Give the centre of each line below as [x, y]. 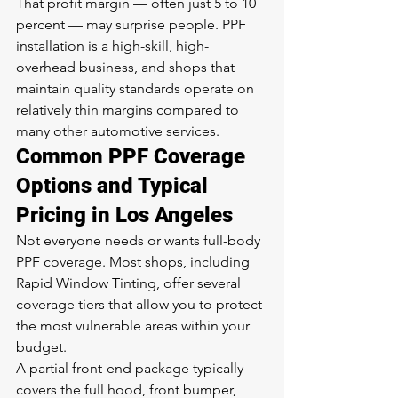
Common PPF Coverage [133, 156]
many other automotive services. [118, 131]
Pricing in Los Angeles [124, 215]
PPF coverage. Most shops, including [135, 262]
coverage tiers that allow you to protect [141, 304]
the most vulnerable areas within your [135, 326]
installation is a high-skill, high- [112, 46]
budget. [41, 347]
